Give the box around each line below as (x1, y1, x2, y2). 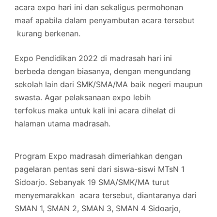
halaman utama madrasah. (15, 118, 110, 128)
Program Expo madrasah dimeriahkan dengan (15, 151, 182, 161)
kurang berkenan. (15, 28, 88, 38)
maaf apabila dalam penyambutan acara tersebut (15, 15, 195, 25)
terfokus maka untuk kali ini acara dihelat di (15, 105, 175, 115)
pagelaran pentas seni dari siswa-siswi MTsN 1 (15, 164, 185, 174)
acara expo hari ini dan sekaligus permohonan (15, 2, 183, 12)
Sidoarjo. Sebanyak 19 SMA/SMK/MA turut (15, 177, 170, 187)
